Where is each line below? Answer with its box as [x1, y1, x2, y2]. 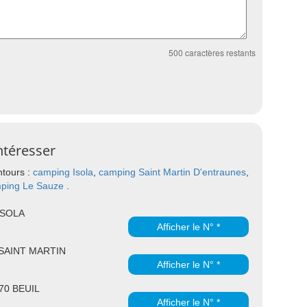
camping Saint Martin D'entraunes [99, 167, 246, 177]
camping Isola [33, 167, 93, 177]
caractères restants [183, 47, 256, 58]
